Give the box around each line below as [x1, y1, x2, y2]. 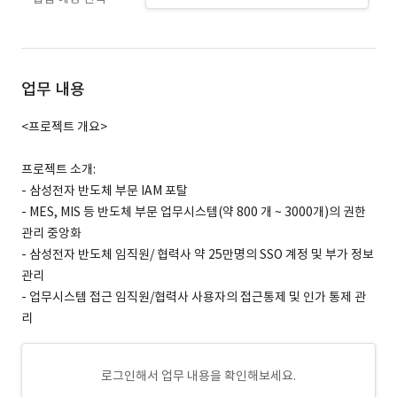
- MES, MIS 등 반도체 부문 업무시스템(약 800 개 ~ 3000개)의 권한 [21, 204, 366, 220]
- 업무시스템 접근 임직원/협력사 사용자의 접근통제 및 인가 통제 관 [21, 289, 366, 305]
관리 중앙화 [21, 225, 84, 241]
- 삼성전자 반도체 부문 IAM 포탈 [21, 183, 191, 198]
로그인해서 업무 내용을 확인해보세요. [101, 368, 296, 384]
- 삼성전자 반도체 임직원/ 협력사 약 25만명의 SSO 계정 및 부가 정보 [21, 246, 374, 262]
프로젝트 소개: [21, 161, 96, 177]
